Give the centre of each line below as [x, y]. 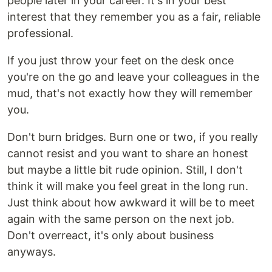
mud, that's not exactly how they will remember [130, 93]
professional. [40, 33]
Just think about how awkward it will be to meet [131, 202]
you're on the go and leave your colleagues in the [133, 77]
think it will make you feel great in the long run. [128, 186]
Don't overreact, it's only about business [110, 235]
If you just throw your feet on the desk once [121, 60]
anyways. [32, 252]
